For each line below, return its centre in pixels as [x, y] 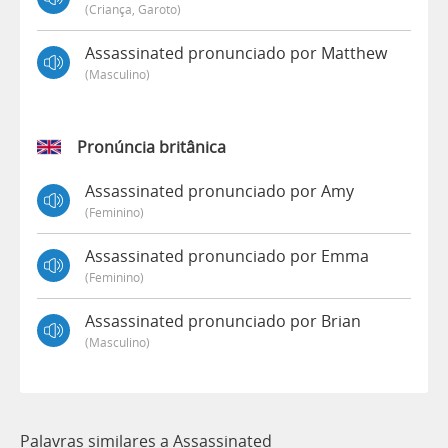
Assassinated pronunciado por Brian [223, 320]
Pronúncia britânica [151, 146]
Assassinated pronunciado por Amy [219, 190]
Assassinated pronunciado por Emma [227, 255]
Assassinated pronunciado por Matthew [236, 52]
